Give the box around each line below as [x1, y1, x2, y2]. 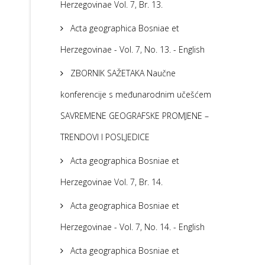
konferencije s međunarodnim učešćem [60, 89, 211, 101]
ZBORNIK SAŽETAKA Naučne [68, 67, 176, 79]
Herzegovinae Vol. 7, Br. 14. [60, 176, 163, 188]
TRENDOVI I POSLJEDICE [60, 131, 150, 143]
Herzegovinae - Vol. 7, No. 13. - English [60, 44, 205, 56]
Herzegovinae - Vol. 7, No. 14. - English [60, 221, 205, 233]
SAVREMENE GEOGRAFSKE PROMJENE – [60, 110, 209, 122]
